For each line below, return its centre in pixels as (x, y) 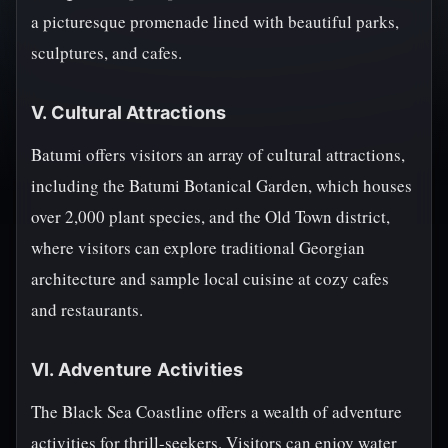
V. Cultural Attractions (129, 112)
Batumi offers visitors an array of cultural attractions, (218, 154)
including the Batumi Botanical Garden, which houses (221, 185)
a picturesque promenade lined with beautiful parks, (215, 21)
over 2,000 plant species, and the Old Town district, (210, 216)
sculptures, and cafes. (106, 52)
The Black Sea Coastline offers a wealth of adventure (216, 411)
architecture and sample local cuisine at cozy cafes (210, 278)
